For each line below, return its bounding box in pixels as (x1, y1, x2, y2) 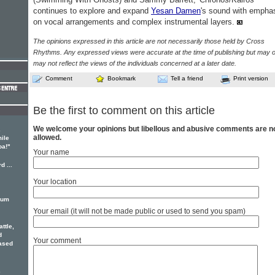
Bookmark (107, 75, 136, 82)
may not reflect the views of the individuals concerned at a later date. (33, 60, 236, 67)
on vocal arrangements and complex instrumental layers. (33, 17, 237, 26)
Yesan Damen (151, 6, 201, 15)
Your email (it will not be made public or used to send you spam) (33, 207, 246, 216)
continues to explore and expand (33, 6, 151, 15)
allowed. (33, 133, 61, 142)
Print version (233, 75, 268, 82)
